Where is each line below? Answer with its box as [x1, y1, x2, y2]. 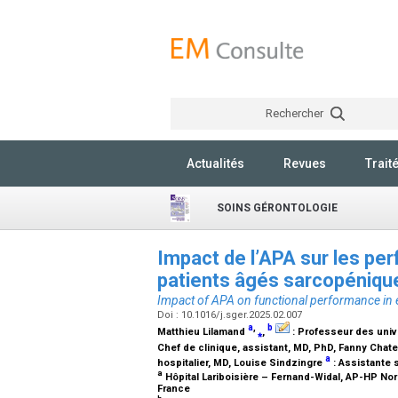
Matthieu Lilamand [157, 326, 248, 338]
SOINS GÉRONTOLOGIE [217, 202, 338, 214]
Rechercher [265, 107, 326, 120]
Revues [283, 156, 326, 171]
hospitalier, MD [157, 357, 228, 370]
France [157, 382, 193, 394]
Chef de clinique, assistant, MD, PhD [157, 341, 333, 354]
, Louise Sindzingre [228, 357, 325, 370]
